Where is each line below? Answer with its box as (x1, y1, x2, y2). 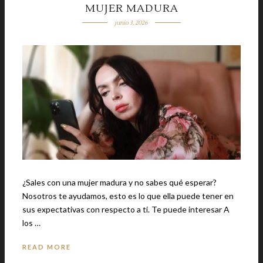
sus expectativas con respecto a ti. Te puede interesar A (22, 204, 151, 214)
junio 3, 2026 (114, 18, 149, 26)
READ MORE (22, 242, 71, 251)
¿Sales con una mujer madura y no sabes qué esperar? (22, 177, 217, 187)
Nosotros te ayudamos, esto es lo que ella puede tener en (22, 190, 234, 201)
